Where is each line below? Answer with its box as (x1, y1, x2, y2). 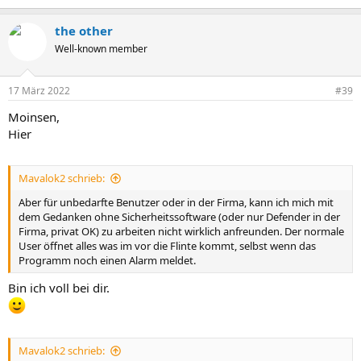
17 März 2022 (8, 83, 70, 98)
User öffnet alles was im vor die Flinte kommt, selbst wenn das (19, 239, 316, 253)
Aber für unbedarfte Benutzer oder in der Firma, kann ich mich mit (19, 195, 334, 210)
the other (55, 23, 113, 39)
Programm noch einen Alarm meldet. (19, 253, 196, 268)
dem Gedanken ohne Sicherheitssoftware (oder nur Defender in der (19, 210, 340, 224)
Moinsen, (8, 108, 60, 125)
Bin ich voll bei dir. (8, 279, 110, 296)
